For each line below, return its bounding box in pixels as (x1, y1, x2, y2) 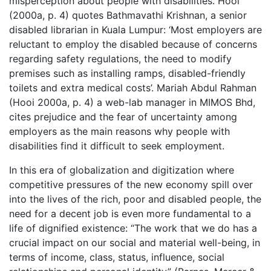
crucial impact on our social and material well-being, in (9, 237, 260, 249)
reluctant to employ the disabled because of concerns (9, 38, 257, 51)
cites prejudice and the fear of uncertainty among (9, 111, 237, 123)
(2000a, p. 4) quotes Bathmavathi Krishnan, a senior (9, 9, 247, 22)
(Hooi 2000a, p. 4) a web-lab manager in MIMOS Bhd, (9, 96, 255, 109)
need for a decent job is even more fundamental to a (9, 207, 251, 220)
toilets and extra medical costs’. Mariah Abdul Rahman (9, 82, 256, 94)
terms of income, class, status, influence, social (9, 251, 224, 264)
